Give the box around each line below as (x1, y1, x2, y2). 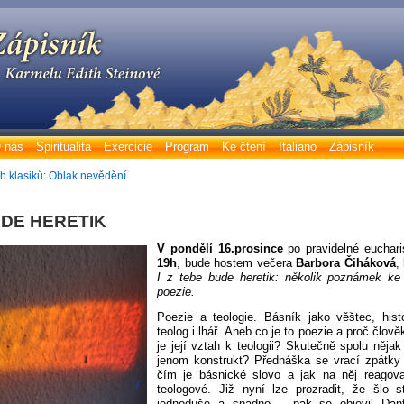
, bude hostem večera (177, 256, 297, 270)
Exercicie (104, 140, 152, 153)
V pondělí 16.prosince (157, 242, 283, 255)
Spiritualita (36, 140, 91, 153)
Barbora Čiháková (296, 256, 396, 270)
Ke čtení (222, 140, 266, 153)
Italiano (279, 140, 317, 153)
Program (165, 140, 209, 153)
